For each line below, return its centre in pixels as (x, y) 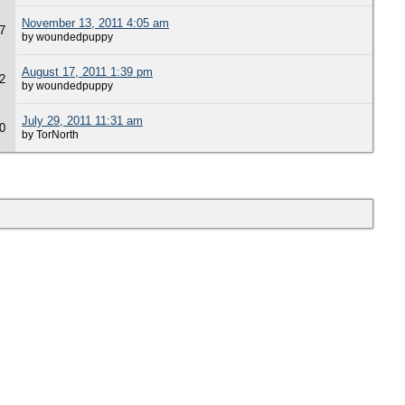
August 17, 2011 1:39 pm (87, 72)
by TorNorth (50, 134)
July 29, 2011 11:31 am (82, 121)
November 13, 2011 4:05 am (95, 23)
